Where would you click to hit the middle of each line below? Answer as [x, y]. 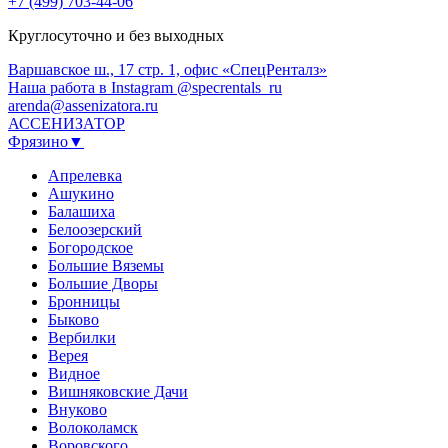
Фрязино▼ [46, 141]
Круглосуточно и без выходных [116, 35]
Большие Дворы [103, 283]
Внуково [77, 409]
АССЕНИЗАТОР [66, 123]
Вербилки [82, 337]
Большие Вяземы [106, 265]
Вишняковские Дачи [118, 391]
